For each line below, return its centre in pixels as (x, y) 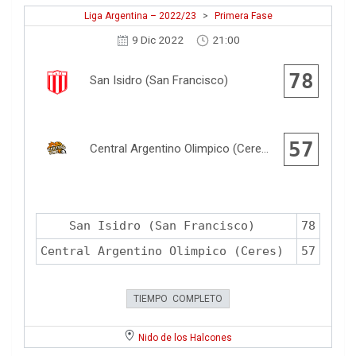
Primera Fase (243, 16)
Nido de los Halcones (185, 338)
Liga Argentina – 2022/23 (140, 16)
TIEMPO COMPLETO (178, 299)
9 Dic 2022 (158, 40)
